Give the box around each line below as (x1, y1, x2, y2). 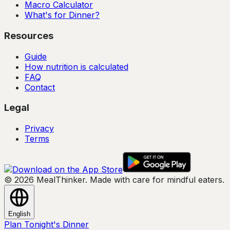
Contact (25, 82, 55, 92)
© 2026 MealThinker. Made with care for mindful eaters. (4, 174, 224, 185)
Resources (4, 29, 53, 42)
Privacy (25, 123, 54, 133)
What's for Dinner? (25, 10, 100, 21)
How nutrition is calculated (25, 61, 128, 72)
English (8, 209, 30, 218)
